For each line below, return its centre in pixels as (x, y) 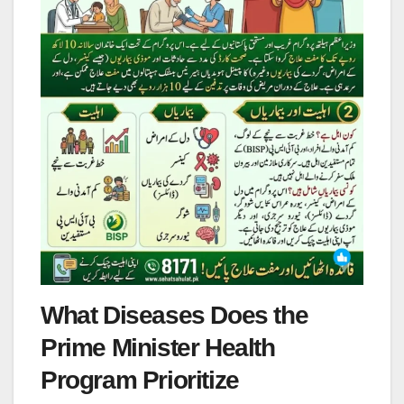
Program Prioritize (140, 381)
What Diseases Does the (174, 316)
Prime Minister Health (158, 348)
